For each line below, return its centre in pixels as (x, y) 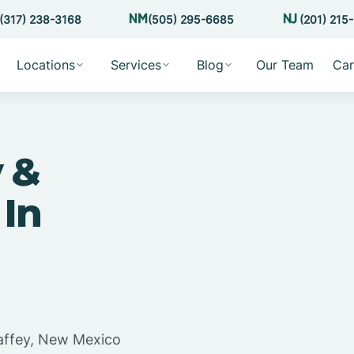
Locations (45, 65)
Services (136, 65)
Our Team (284, 65)
